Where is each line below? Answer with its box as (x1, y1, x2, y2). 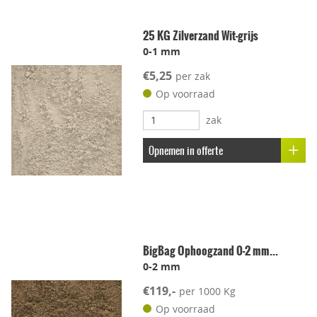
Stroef (53, 173, 81, 188)
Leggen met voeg (53, 46, 133, 60)
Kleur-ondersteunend (53, 292, 156, 306)
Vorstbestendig (53, 258, 125, 272)
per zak (175, 69, 210, 83)
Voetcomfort (53, 207, 110, 221)
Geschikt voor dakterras (53, 4, 165, 18)
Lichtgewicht (53, 80, 113, 93)
